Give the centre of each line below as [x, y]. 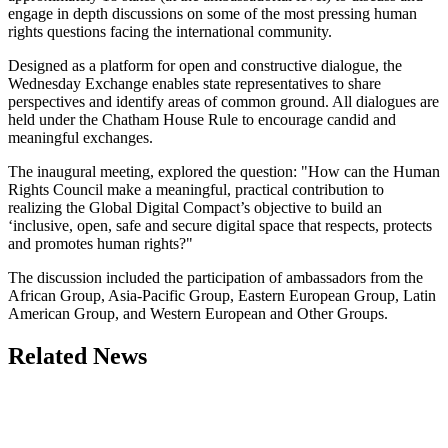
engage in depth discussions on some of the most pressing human [212, 14]
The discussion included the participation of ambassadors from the [215, 278]
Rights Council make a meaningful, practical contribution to [196, 190]
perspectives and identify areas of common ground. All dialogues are [223, 102]
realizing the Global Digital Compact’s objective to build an [195, 208]
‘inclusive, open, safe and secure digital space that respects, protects [220, 226]
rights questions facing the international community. [170, 32]
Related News [77, 356]
